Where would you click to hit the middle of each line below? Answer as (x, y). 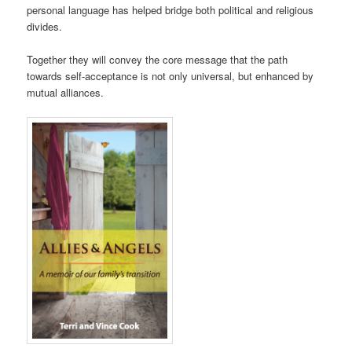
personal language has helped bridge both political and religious (170, 9)
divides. (45, 26)
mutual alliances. (66, 92)
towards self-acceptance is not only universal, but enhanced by (170, 75)
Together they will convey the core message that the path (158, 59)
